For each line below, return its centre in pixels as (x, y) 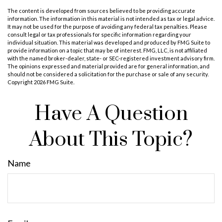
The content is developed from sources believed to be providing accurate (101, 11)
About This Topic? (111, 140)
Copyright (21, 82)
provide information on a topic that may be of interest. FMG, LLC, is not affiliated (107, 50)
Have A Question (111, 114)
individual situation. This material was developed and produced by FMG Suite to (109, 42)
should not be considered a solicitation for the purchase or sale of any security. (108, 74)
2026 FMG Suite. (54, 82)
